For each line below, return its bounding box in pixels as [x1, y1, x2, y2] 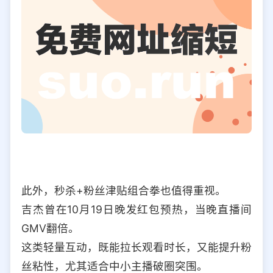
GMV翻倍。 [21, 221, 79, 235]
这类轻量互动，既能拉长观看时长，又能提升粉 [21, 240, 252, 253]
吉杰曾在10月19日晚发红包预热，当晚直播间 [21, 202, 252, 216]
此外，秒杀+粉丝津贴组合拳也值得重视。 [21, 183, 226, 197]
